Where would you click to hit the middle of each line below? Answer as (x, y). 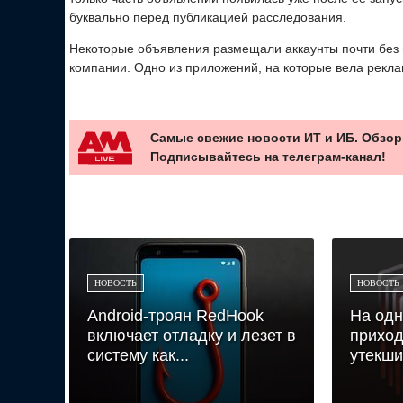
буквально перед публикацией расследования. (208, 17)
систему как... (138, 355)
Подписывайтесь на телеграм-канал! (268, 156)
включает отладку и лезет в (192, 335)
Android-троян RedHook (175, 315)
